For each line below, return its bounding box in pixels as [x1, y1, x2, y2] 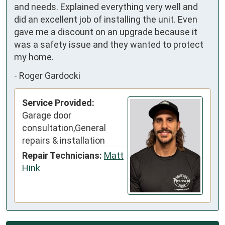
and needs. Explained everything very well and [14, 1, 198, 12]
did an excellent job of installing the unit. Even [14, 14, 197, 25]
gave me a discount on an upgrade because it [14, 26, 197, 37]
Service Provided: [22, 97, 94, 108]
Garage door [22, 109, 71, 121]
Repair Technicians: [22, 150, 102, 161]
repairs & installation [22, 135, 105, 146]
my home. [14, 51, 54, 62]
